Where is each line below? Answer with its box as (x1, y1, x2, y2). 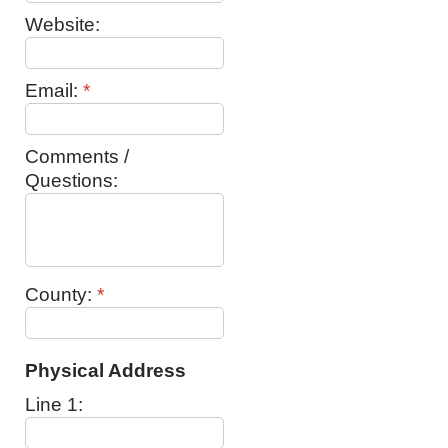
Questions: (25, 170, 118, 191)
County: (25, 284, 97, 305)
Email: (25, 80, 83, 101)
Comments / (25, 146, 129, 167)
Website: (25, 14, 100, 35)
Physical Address (25, 360, 186, 381)
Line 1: (25, 394, 83, 415)
